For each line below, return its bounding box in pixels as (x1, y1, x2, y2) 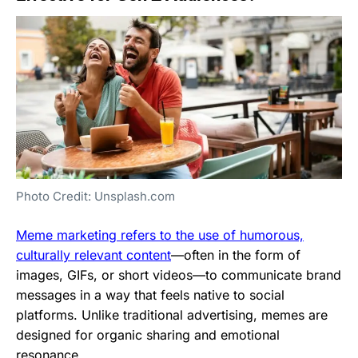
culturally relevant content (16, 246, 171, 263)
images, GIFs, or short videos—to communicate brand (16, 266, 341, 283)
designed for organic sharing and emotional (16, 326, 280, 343)
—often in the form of (171, 246, 300, 263)
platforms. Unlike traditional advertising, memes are (16, 306, 328, 323)
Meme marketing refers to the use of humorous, (16, 226, 304, 243)
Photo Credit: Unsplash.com (16, 188, 175, 204)
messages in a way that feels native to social (16, 286, 284, 303)
